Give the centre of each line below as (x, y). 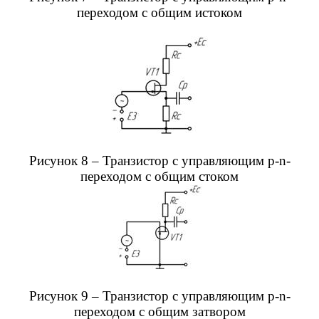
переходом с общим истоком (159, 12)
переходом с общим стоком (159, 176)
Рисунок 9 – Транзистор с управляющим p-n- (159, 296)
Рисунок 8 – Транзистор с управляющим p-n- (159, 161)
